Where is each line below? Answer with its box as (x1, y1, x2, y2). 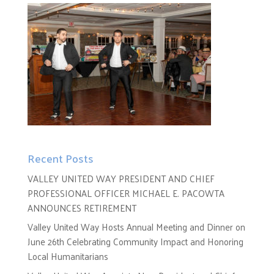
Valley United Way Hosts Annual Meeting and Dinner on (27, 218, 245, 235)
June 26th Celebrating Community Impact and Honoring (27, 233, 243, 250)
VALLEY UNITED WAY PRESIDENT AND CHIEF (27, 169, 215, 187)
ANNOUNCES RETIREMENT (27, 199, 136, 216)
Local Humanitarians (27, 248, 108, 265)
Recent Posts (27, 147, 94, 168)
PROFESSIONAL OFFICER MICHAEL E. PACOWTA (27, 184, 224, 201)
